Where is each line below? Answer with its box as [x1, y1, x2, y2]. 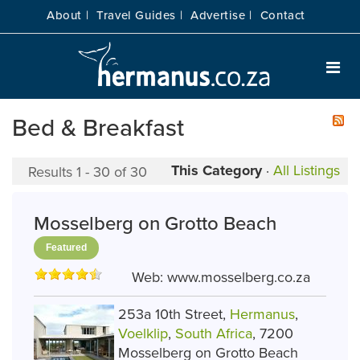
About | [46, 8, 89, 22]
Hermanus [230, 305, 295, 323]
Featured [46, 242, 87, 253]
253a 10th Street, [118, 305, 230, 323]
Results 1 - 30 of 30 [28, 163, 147, 181]
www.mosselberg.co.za [167, 268, 310, 286]
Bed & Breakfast [12, 113, 184, 143]
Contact [260, 8, 305, 22]
